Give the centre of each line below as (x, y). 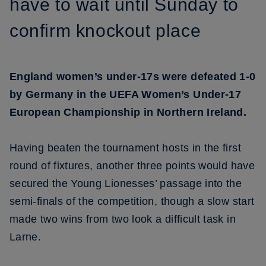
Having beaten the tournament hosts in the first (125, 148)
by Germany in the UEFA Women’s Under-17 (126, 94)
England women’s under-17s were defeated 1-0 (133, 77)
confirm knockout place (105, 31)
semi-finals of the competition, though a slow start (132, 201)
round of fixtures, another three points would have (132, 166)
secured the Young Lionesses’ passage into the (126, 183)
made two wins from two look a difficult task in (123, 219)
